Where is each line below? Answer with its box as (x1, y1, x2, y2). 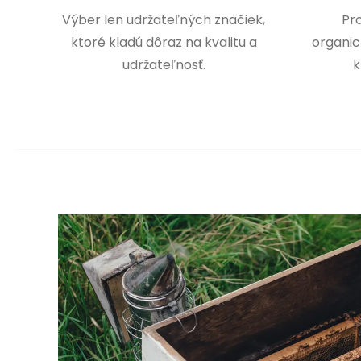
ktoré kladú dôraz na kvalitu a (70, 33, 257, 52)
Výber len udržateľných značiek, (62, 10, 266, 30)
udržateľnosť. (122, 56, 205, 75)
